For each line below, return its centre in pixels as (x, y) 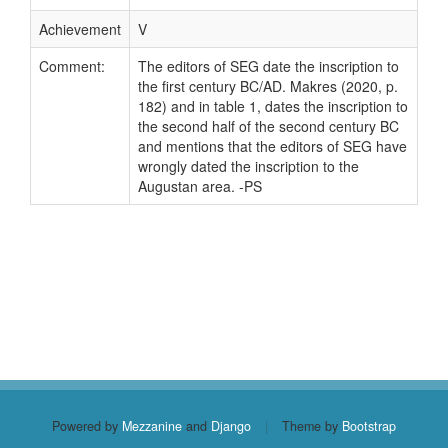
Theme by (310, 426)
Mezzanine (152, 426)
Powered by (87, 426)
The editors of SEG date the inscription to (268, 66)
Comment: (72, 66)
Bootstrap (369, 426)
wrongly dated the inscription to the (248, 166)
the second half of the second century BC (268, 126)
